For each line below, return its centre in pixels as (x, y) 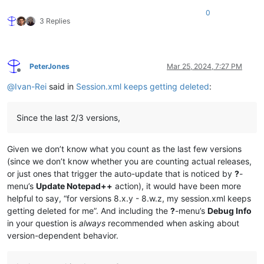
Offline (29, 75)
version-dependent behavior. (63, 235)
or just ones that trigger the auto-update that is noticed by (121, 173)
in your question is (43, 223)
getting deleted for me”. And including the (89, 210)
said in (61, 86)
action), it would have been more (177, 186)
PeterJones (49, 66)
